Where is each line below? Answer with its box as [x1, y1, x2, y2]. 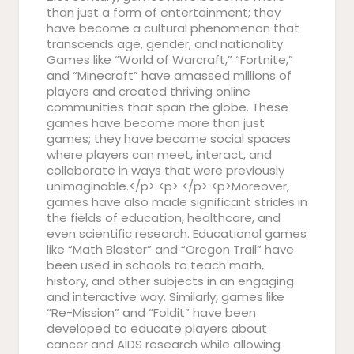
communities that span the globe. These [47, 99, 288, 115]
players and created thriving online [47, 83, 250, 100]
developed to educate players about [47, 320, 267, 337]
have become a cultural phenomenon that [47, 20, 299, 36]
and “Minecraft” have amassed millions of [47, 67, 292, 84]
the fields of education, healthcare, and [47, 209, 281, 226]
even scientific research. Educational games [47, 225, 307, 242]
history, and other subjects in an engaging [47, 273, 294, 289]
